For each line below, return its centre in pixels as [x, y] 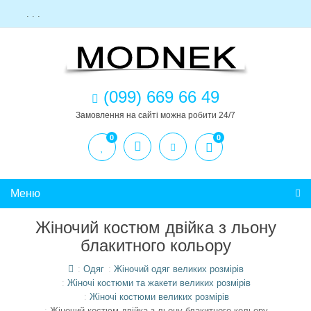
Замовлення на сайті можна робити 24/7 [155, 115]
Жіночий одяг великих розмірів [178, 269]
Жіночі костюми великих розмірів [159, 297]
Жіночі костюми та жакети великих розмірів [159, 283]
